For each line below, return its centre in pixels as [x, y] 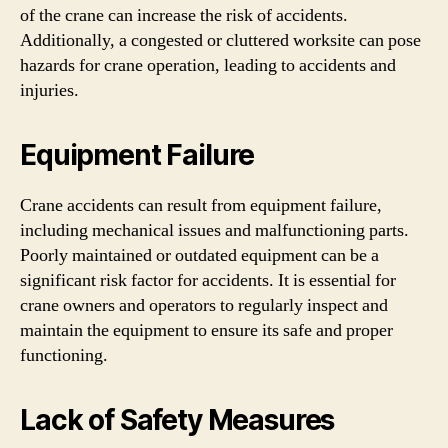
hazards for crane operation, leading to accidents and [208, 65]
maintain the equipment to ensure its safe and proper [206, 330]
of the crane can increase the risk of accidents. [184, 15]
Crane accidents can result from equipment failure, [201, 205]
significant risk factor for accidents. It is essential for [208, 280]
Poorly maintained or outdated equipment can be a [199, 255]
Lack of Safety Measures [177, 419]
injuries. [49, 90]
